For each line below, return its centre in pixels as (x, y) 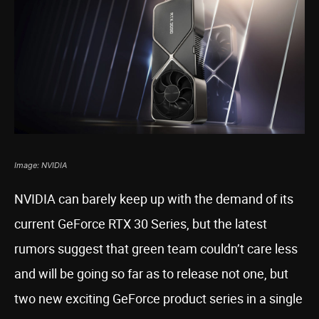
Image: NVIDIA (41, 165)
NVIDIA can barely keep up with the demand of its (154, 199)
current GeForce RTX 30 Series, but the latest (141, 224)
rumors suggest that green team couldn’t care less (156, 249)
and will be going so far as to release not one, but (151, 273)
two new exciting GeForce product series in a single (158, 298)
